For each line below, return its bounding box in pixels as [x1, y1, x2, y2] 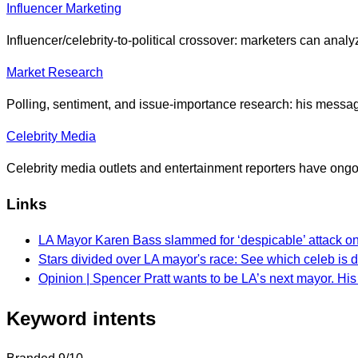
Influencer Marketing [6, 2, 121, 16]
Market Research [6, 66, 103, 80]
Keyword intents [6, 307, 156, 329]
